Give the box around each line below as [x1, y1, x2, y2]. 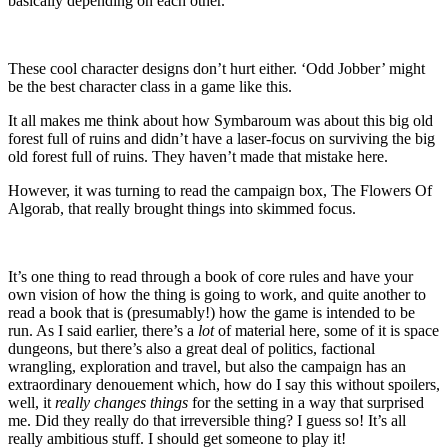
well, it [8, 393, 55, 411]
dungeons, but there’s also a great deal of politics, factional [8, 339, 375, 357]
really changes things [55, 393, 188, 411]
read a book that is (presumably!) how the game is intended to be [8, 303, 415, 321]
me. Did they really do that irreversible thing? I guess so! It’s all [8, 411, 406, 429]
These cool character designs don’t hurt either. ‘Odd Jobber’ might [8, 59, 425, 77]
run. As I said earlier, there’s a [8, 321, 198, 339]
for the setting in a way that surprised [188, 393, 424, 411]
